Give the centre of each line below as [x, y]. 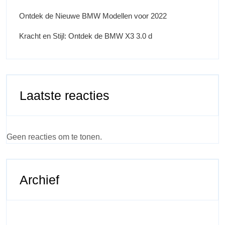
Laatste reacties [65, 96]
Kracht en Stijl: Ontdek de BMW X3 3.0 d [86, 36]
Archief [39, 180]
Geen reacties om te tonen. [54, 137]
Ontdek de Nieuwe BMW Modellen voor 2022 [93, 16]
